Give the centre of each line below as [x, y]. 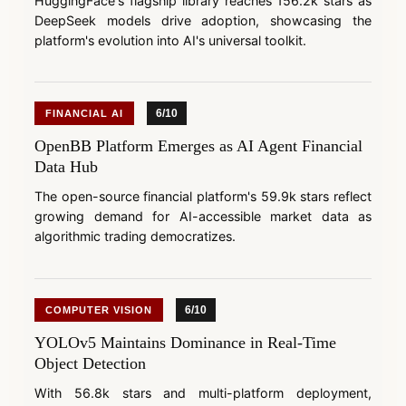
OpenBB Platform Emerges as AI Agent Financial [198, 146]
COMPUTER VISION [99, 309]
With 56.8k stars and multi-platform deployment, [203, 392]
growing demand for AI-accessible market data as [203, 217]
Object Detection [90, 363]
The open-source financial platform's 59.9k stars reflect [203, 197]
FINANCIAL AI [84, 114]
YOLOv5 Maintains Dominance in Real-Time [185, 342]
